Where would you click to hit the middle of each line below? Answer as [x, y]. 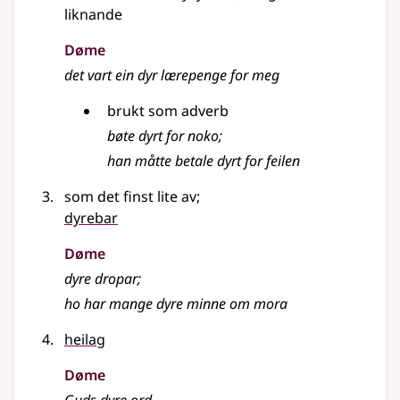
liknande [93, 15]
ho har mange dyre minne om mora [176, 304]
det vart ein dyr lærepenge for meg [172, 75]
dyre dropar [101, 279]
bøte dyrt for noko [163, 136]
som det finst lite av [130, 197]
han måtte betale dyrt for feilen [204, 161]
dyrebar [91, 218]
